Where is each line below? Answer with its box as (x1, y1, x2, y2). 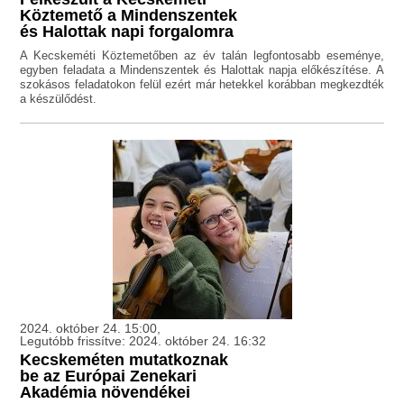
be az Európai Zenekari (20, 367, 197, 386)
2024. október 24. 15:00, (20, 321, 161, 336)
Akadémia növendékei (20, 383, 191, 402)
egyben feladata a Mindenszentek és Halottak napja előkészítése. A (20, 63, 384, 78)
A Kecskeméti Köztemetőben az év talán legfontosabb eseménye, (20, 49, 384, 63)
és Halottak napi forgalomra (20, 23, 234, 41)
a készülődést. (20, 92, 97, 106)
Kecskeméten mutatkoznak (20, 351, 229, 370)
